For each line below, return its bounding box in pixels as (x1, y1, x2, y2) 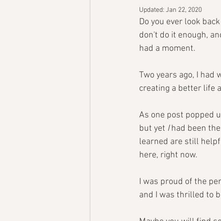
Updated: (139, 6, 166, 14)
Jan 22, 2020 (166, 6, 202, 14)
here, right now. (139, 150, 199, 160)
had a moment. (139, 43, 195, 54)
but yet (139, 123, 167, 134)
